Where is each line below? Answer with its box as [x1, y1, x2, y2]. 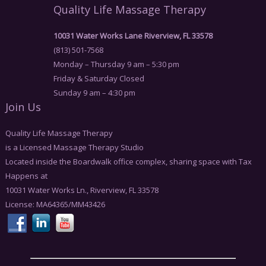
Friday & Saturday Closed [53, 73, 144, 84]
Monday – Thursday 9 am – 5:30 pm [53, 59, 179, 70]
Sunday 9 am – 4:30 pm [53, 87, 135, 99]
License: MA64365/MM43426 [5, 199, 105, 210]
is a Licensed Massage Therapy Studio [5, 142, 144, 153]
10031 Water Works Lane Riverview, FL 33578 [53, 30, 213, 42]
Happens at [5, 170, 47, 182]
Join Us [5, 100, 41, 115]
